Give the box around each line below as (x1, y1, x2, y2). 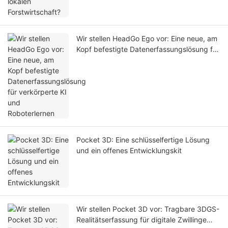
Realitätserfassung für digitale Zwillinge (76, 215, 207, 224)
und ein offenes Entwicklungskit (76, 146, 182, 155)
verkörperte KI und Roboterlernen (76, 55, 188, 65)
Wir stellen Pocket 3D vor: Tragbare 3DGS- (76, 205, 219, 214)
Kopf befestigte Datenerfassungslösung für (76, 45, 219, 54)
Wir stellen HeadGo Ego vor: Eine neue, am (76, 34, 217, 43)
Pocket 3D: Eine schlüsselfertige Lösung (76, 135, 210, 145)
